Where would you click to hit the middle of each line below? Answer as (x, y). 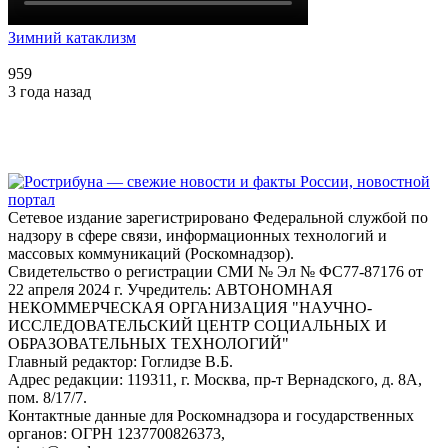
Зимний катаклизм (72, 38)
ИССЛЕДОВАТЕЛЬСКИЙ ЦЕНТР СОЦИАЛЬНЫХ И (197, 326)
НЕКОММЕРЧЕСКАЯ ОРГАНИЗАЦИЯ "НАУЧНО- (190, 308)
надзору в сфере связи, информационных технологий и (197, 236)
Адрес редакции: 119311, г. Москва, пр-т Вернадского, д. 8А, (215, 380)
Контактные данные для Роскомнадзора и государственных (211, 416)
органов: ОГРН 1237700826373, (116, 434)
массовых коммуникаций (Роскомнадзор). (151, 254)
